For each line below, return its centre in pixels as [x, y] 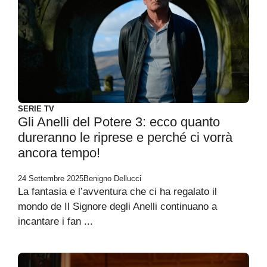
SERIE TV [36, 109]
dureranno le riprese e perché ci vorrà [125, 137]
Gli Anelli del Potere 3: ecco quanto [119, 122]
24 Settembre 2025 [51, 178]
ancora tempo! [59, 153]
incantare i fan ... [55, 221]
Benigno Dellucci [112, 178]
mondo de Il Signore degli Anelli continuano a [117, 207]
